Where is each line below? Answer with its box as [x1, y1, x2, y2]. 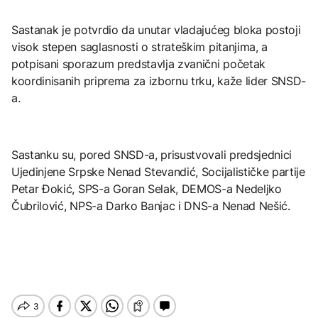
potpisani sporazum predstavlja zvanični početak [11, 57, 265, 72]
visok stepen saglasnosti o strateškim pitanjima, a [11, 40, 268, 55]
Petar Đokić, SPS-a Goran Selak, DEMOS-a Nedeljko [11, 182, 282, 197]
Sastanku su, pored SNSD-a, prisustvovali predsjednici [11, 148, 292, 163]
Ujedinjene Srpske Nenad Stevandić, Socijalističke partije [11, 165, 305, 180]
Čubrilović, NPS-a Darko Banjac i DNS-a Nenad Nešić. [11, 199, 290, 214]
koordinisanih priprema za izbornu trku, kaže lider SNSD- [11, 74, 307, 89]
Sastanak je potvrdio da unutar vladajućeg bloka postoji [11, 23, 301, 38]
